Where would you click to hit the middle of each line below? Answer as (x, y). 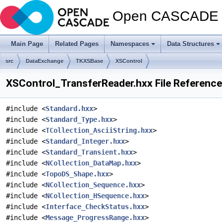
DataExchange (45, 61)
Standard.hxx (69, 109)
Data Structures (191, 44)
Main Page (27, 44)
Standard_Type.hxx (79, 119)
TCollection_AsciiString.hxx (99, 130)
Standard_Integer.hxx (85, 141)
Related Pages (77, 44)
